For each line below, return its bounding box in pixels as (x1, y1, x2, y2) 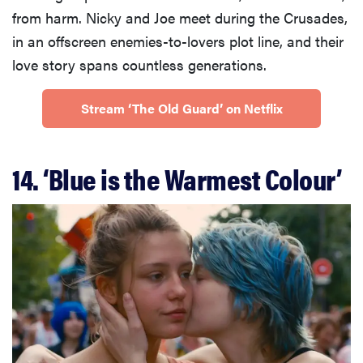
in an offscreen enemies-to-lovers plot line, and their (12, 30, 344, 51)
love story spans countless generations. (12, 53, 267, 75)
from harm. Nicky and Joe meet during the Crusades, (12, 6, 348, 28)
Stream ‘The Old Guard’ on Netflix (80, 98, 283, 117)
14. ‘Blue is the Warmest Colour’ (12, 156, 341, 199)
